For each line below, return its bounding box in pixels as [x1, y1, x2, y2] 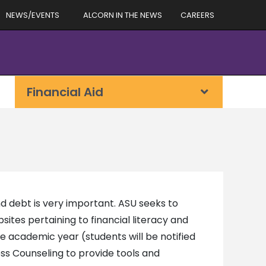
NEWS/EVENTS [6, 9, 59, 21]
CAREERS [180, 9, 214, 21]
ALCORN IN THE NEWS [83, 9, 162, 21]
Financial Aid [27, 84, 103, 100]
